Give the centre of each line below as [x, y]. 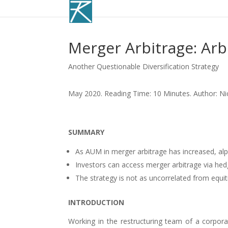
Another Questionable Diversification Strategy [144, 66]
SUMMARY [87, 132]
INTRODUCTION [96, 203]
